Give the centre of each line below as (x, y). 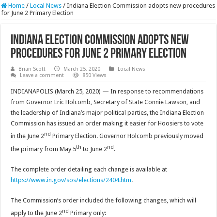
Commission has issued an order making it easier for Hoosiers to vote (107, 124)
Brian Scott (32, 69)
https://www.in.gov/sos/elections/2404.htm (71, 180)
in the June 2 (28, 136)
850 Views (95, 76)
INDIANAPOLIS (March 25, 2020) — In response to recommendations (107, 92)
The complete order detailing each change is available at (89, 170)
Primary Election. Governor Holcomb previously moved (127, 136)
